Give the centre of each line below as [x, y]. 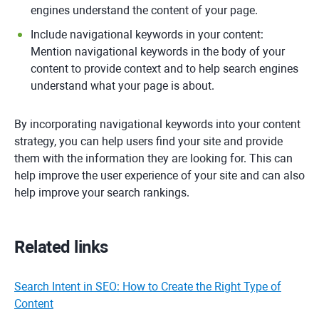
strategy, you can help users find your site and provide [148, 141]
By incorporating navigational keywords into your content [157, 124]
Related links [61, 247]
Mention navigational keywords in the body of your [158, 52]
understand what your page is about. [122, 86]
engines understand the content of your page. [144, 10]
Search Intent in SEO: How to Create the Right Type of [148, 287]
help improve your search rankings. [102, 193]
